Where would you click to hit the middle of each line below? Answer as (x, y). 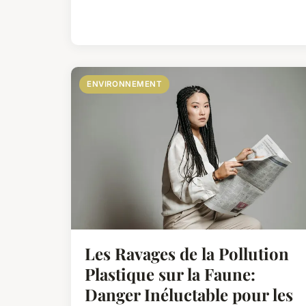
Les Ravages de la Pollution (187, 254)
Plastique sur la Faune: (170, 274)
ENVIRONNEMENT (125, 84)
